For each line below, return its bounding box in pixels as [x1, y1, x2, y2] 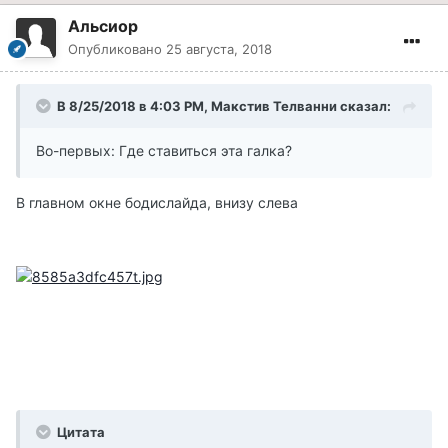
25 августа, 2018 [166, 41, 272, 58]
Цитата [54, 423, 105, 440]
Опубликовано [68, 41, 166, 58]
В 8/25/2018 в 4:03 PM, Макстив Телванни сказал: [57, 98, 391, 115]
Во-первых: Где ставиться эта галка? [36, 142, 292, 160]
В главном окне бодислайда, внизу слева [16, 194, 298, 212]
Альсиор [68, 16, 138, 37]
